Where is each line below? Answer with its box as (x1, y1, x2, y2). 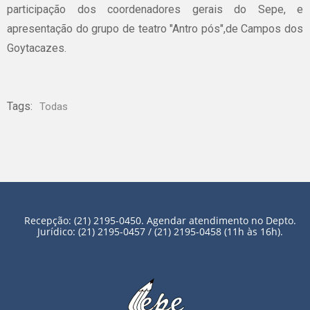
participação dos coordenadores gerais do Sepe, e (7, 3, 303, 16)
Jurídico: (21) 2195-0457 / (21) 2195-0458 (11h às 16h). (37, 225, 283, 238)
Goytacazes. (7, 42, 66, 55)
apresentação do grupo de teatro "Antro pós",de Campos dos (7, 22, 303, 35)
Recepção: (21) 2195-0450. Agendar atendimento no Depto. (24, 214, 296, 227)
